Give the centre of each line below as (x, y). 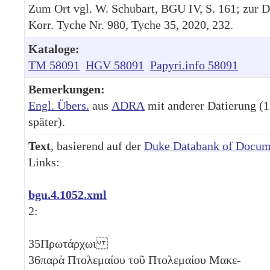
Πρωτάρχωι (74, 243)
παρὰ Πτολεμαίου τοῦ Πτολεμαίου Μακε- (141, 259)
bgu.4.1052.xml (67, 194)
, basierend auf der (97, 146)
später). (47, 121)
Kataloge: (54, 49)
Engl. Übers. (59, 105)
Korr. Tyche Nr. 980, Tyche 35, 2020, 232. (131, 24)
